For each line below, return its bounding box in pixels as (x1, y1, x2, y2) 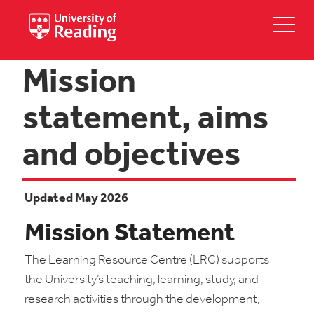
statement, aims (22, 103, 268, 137)
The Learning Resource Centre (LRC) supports (25, 254, 269, 267)
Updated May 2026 (25, 192, 128, 205)
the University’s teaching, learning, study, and (25, 273, 259, 287)
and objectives (22, 139, 240, 173)
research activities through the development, (25, 293, 260, 306)
